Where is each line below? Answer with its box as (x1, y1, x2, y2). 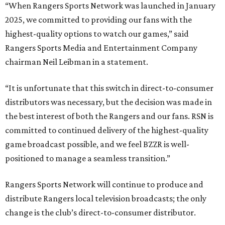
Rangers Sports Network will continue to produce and (5, 179, 203, 189)
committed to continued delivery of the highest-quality (5, 125, 208, 135)
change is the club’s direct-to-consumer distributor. (5, 207, 196, 217)
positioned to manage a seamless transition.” (5, 153, 170, 163)
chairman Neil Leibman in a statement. (5, 56, 148, 67)
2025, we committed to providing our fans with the (5, 14, 192, 25)
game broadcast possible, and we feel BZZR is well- (5, 139, 189, 149)
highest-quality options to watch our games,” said (5, 28, 189, 39)
